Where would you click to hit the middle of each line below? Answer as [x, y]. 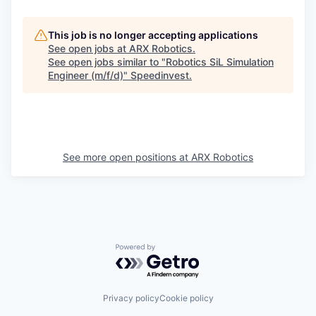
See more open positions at [127, 157]
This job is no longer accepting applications [153, 35]
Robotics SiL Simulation [220, 61]
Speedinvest [160, 75]
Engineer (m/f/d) [86, 75]
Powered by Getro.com [177, 251]
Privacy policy [131, 298]
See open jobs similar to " [107, 61]
